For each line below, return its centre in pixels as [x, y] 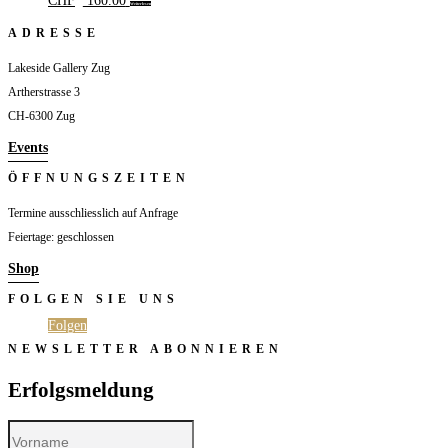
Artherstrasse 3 [44, 92]
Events [28, 148]
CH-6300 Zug [41, 116]
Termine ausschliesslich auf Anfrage [93, 213]
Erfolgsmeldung [81, 389]
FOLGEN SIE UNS [93, 299]
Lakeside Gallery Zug [59, 68]
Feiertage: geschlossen [61, 237]
